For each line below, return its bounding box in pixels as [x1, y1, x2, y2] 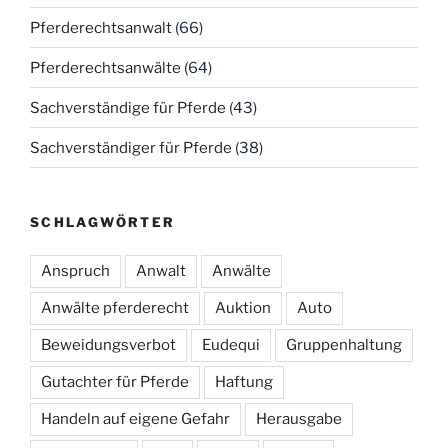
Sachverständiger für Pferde [30, 138, 232, 157]
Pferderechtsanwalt [30, 18, 172, 37]
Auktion [215, 298, 271, 317]
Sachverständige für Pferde [30, 98, 226, 117]
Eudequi [202, 335, 260, 354]
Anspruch [41, 261, 110, 280]
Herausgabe [256, 409, 342, 428]
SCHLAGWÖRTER [30, 214, 176, 231]
